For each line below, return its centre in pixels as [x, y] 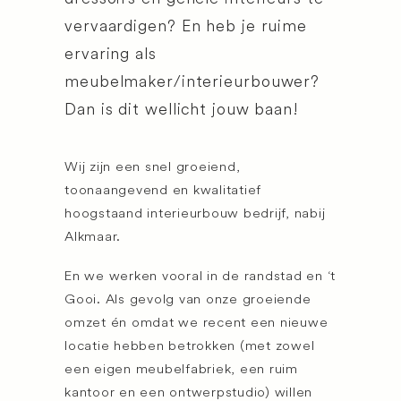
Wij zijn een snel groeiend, [153, 166]
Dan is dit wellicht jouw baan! [182, 109]
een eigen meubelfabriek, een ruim [181, 368]
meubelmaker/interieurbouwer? [192, 81]
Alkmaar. [93, 236]
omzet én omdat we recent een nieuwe [196, 322]
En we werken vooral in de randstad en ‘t [200, 275]
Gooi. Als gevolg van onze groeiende [188, 299]
